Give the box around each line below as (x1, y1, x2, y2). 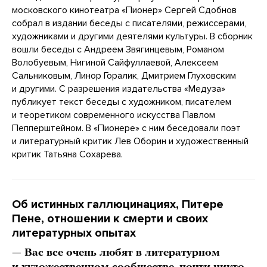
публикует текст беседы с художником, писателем (12, 96, 231, 108)
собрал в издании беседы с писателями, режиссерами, (12, 17, 246, 30)
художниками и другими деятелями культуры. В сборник (12, 30, 253, 43)
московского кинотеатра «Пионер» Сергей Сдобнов (12, 4, 237, 17)
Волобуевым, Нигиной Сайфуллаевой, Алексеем (12, 57, 218, 69)
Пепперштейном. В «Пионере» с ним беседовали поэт (12, 122, 241, 135)
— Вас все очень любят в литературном (12, 247, 220, 259)
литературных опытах (12, 226, 136, 241)
